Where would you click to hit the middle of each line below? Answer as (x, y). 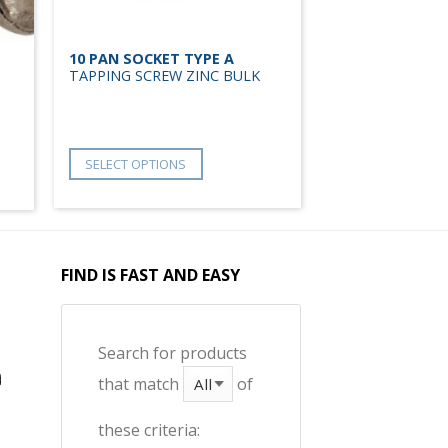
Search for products (172, 353)
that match (140, 384)
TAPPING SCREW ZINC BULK (164, 75)
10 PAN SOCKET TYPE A (151, 58)
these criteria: (149, 429)
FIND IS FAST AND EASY (150, 275)
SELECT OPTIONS (136, 163)
